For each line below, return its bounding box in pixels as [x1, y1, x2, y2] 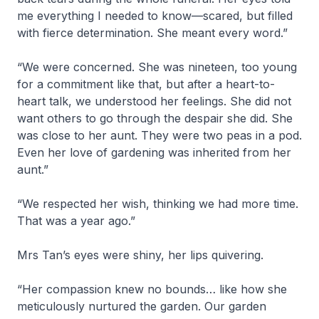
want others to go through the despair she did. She [17, 111, 293, 125]
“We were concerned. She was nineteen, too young [17, 60, 297, 74]
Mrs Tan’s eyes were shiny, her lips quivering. [17, 248, 267, 262]
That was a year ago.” [17, 214, 139, 228]
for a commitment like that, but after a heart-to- [17, 77, 275, 91]
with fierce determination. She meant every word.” [17, 26, 291, 40]
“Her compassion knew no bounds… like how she [17, 282, 287, 296]
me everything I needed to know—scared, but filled [17, 9, 293, 23]
